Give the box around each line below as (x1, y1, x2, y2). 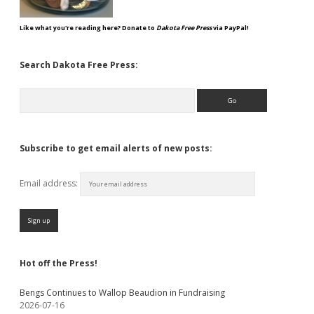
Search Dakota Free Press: (20, 59, 138, 71)
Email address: (20, 177, 80, 189)
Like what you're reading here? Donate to (20, 23, 156, 32)
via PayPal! (212, 23, 249, 32)
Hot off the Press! (20, 257, 97, 269)
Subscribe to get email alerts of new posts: (20, 142, 212, 154)
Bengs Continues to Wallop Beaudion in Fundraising (20, 287, 225, 299)
